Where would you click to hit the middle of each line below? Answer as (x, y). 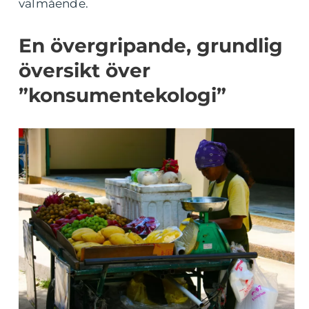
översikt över (84, 70)
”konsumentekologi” (122, 95)
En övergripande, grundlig (151, 46)
